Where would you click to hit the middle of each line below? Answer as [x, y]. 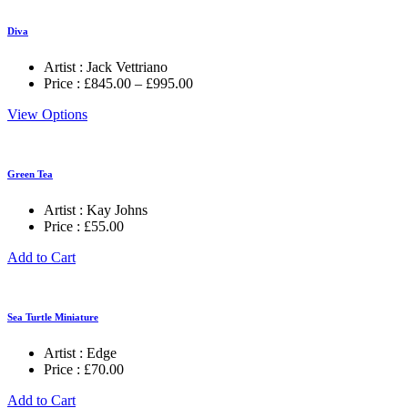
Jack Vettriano [127, 66]
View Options [47, 114]
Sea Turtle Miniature [53, 316]
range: [210, 98]
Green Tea [30, 173]
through [214, 131]
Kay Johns [117, 209]
